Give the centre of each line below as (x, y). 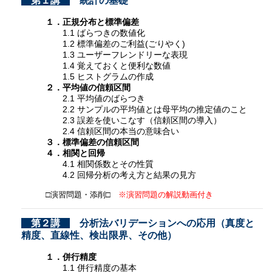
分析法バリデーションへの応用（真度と (162, 223)
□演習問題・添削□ (82, 195)
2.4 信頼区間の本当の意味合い (112, 131)
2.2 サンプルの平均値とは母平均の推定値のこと (146, 109)
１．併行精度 (71, 257)
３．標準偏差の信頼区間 (92, 142)
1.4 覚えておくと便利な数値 (108, 65)
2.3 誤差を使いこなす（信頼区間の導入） (133, 120)
